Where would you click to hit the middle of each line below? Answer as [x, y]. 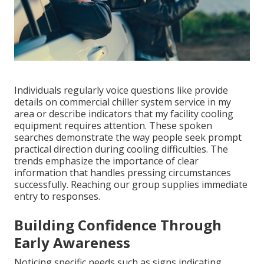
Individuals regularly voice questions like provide [121, 90]
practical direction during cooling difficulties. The [121, 149]
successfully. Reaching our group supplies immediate [131, 184]
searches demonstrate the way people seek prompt [128, 137]
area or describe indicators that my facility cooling [124, 113]
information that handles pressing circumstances [123, 172]
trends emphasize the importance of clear [106, 161]
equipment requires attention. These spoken [113, 125]
